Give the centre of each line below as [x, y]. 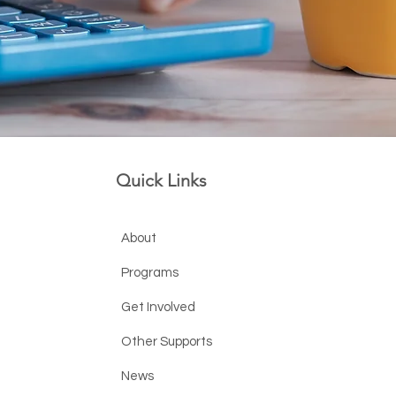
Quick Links [162, 180]
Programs [150, 273]
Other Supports [167, 342]
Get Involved [159, 307]
